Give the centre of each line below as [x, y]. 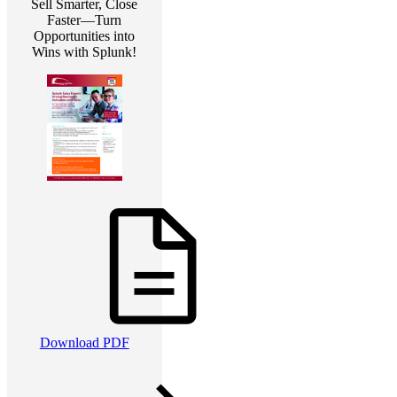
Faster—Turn [85, 20]
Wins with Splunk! [85, 52]
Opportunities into [85, 36]
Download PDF [84, 343]
